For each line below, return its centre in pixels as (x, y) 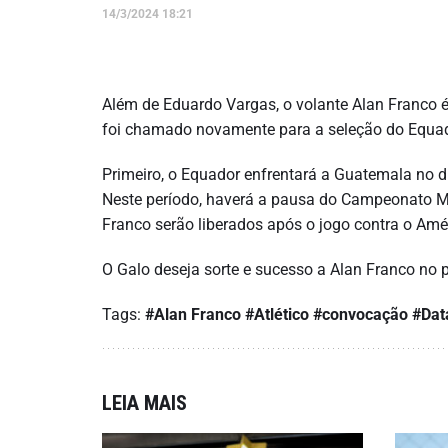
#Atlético (277, 314)
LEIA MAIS (144, 403)
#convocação (360, 314)
